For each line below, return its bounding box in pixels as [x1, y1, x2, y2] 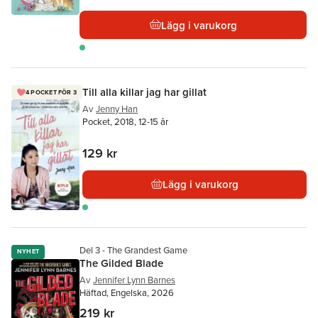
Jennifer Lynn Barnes [93, 273, 175, 287]
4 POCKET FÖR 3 [26, 87, 77, 97]
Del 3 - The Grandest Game [79, 243, 187, 257]
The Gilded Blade [79, 255, 163, 270]
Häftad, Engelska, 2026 [79, 285, 174, 300]
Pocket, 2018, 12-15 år [82, 115, 169, 128]
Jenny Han [96, 102, 138, 116]
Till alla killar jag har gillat [82, 84, 207, 99]
